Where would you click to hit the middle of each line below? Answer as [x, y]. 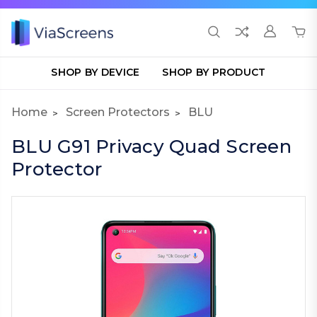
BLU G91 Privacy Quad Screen [151, 146]
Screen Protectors [118, 112]
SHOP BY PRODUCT [214, 72]
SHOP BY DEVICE [96, 72]
